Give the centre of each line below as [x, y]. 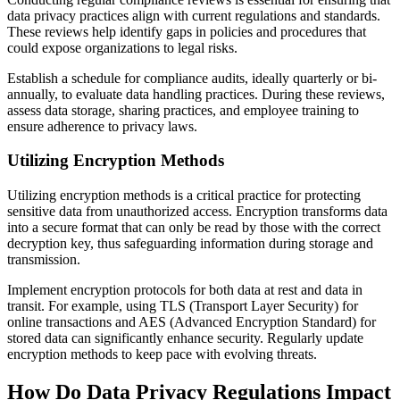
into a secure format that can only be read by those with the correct [194, 228]
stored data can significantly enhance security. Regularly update [185, 338]
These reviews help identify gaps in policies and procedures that [187, 31]
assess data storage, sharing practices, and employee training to [183, 110]
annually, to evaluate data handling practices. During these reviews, [196, 94]
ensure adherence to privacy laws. [102, 126]
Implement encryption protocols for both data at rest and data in [185, 290]
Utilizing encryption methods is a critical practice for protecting [184, 196]
